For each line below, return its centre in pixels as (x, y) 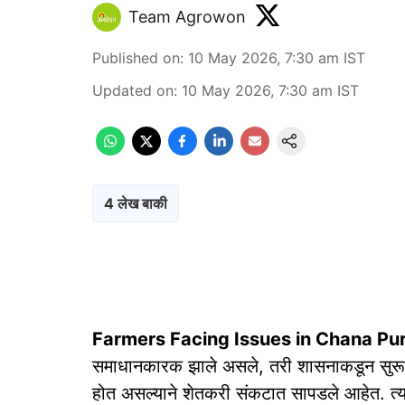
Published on (136, 58)
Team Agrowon (187, 16)
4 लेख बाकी (136, 203)
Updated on (133, 90)
